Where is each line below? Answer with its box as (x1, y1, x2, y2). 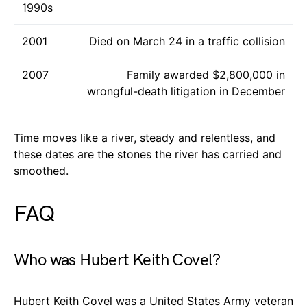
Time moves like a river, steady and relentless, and (14, 130, 275, 145)
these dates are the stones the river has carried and (14, 147, 282, 161)
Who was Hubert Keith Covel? (14, 249, 221, 270)
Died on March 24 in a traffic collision (89, 34, 285, 48)
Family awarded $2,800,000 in (127, 67, 285, 82)
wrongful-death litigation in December (87, 84, 285, 98)
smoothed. (14, 163, 69, 177)
